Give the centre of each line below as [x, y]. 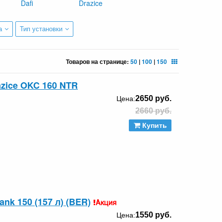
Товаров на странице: [98, 61]
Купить [153, 125]
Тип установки [41, 29]
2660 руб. [153, 111]
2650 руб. [153, 98]
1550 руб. [153, 215]
